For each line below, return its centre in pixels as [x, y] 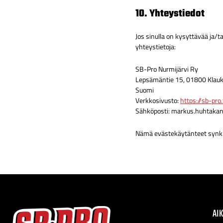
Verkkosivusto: [158, 101]
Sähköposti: [153, 111]
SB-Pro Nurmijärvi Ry [167, 69]
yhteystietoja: [156, 47]
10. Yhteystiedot [170, 14]
